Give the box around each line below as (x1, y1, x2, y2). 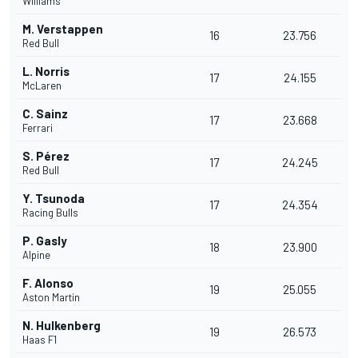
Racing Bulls (22, 206, 78, 220)
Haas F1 (22, 333, 57, 347)
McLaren (22, 79, 62, 93)
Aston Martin (22, 291, 80, 304)
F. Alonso (22, 276, 74, 291)
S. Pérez (22, 149, 70, 164)
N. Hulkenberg (22, 318, 101, 333)
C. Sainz (22, 106, 68, 121)
